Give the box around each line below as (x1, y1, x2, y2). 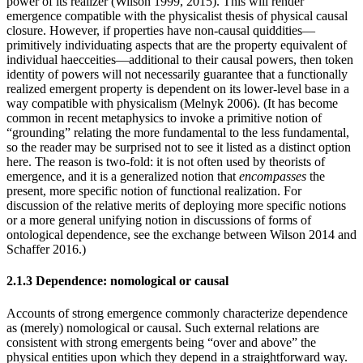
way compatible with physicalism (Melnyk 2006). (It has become (6, 96, 338, 110)
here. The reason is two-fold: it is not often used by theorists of (6, 155, 325, 169)
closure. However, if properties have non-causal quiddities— (6, 23, 315, 37)
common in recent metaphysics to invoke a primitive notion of (6, 111, 322, 125)
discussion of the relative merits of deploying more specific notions (6, 199, 346, 212)
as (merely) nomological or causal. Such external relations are (6, 320, 319, 335)
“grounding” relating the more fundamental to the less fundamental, (6, 126, 349, 139)
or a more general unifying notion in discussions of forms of (6, 213, 311, 227)
